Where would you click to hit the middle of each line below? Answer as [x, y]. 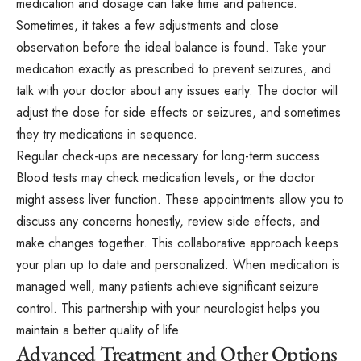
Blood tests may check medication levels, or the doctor [166, 177]
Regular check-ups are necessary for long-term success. [170, 156]
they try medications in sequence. [107, 134]
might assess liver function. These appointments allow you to [180, 199]
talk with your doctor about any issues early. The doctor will [177, 90]
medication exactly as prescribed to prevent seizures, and [174, 68]
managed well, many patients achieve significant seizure [168, 286]
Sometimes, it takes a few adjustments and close [147, 25]
